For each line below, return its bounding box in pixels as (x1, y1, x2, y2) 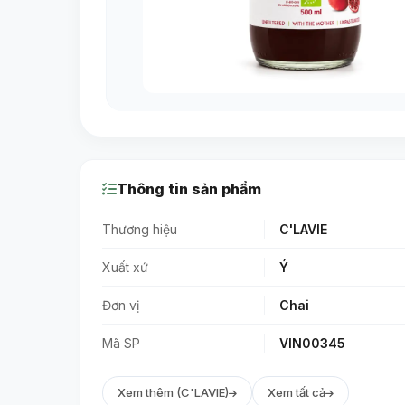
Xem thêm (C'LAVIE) (118, 385, 229, 400)
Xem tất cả (268, 385, 325, 400)
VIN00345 (279, 335, 345, 352)
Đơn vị (102, 297, 139, 314)
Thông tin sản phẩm (117, 180, 261, 199)
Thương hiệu (102, 221, 177, 238)
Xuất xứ (102, 259, 148, 276)
